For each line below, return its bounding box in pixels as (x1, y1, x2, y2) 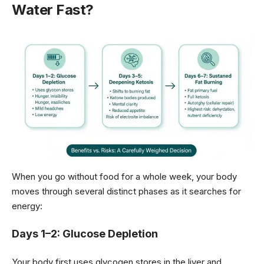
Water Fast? (12, 1, 94, 19)
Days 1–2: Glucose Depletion (12, 227, 158, 240)
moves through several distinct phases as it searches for (12, 185, 241, 197)
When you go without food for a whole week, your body (12, 170, 237, 182)
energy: (12, 200, 42, 212)
